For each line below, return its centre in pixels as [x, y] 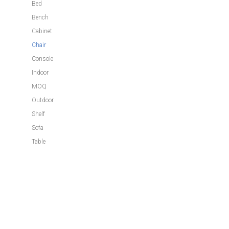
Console [42, 59]
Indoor [40, 73]
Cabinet [42, 31]
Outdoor [43, 100]
